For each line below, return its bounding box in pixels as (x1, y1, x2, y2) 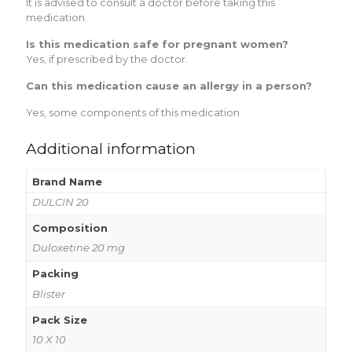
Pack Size (31, 313, 87, 326)
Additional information (26, 139, 196, 158)
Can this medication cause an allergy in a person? (26, 79, 312, 92)
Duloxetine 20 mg (31, 241, 125, 255)
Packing (31, 267, 79, 280)
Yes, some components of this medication (26, 105, 240, 119)
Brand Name (31, 175, 102, 189)
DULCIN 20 (31, 195, 89, 208)
